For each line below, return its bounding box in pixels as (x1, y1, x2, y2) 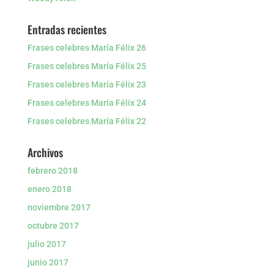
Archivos (27, 144, 63, 160)
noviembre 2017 (27, 202, 91, 212)
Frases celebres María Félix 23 (27, 80, 146, 89)
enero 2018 (27, 184, 72, 194)
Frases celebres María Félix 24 (27, 98, 146, 108)
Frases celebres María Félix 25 (27, 61, 146, 71)
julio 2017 (27, 239, 66, 249)
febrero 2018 (27, 166, 78, 176)
